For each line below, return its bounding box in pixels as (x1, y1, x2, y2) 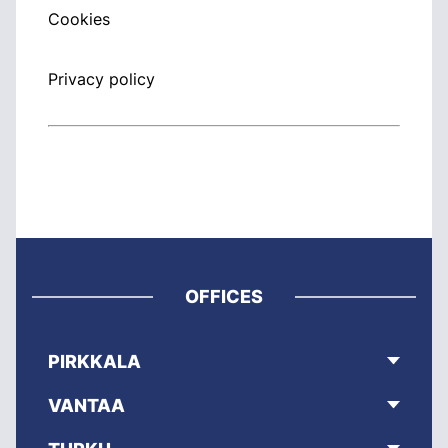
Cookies (48, 9, 110, 29)
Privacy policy (48, 69, 155, 89)
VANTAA (48, 394, 125, 416)
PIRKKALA (48, 350, 141, 372)
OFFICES (185, 286, 263, 307)
